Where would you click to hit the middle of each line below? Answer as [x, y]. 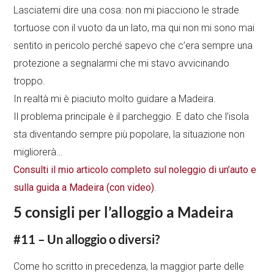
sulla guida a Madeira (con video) [84, 188]
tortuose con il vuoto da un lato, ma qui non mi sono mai [134, 28]
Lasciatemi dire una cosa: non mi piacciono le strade [127, 10]
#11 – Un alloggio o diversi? [87, 239]
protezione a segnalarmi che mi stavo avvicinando [122, 64]
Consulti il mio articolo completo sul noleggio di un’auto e [135, 170]
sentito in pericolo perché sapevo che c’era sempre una [133, 46]
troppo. [30, 81]
